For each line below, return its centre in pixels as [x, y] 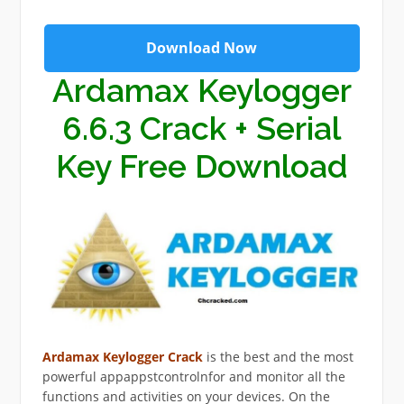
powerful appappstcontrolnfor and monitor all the [193, 376]
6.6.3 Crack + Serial [202, 129]
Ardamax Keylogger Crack [122, 356]
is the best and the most [278, 356]
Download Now [202, 48]
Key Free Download [202, 167]
